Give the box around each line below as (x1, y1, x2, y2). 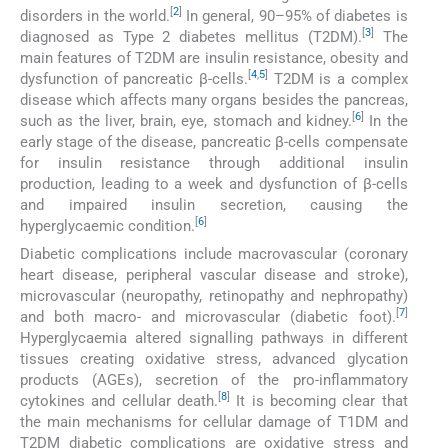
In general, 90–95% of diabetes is (181, 6, 408, 25)
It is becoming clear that (229, 391, 408, 410)
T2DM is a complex (267, 69, 408, 88)
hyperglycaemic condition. (20, 216, 195, 235)
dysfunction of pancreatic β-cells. (20, 69, 248, 88)
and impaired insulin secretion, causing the (20, 195, 408, 214)
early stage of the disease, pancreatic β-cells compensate (20, 132, 408, 151)
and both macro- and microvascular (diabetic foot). (20, 307, 396, 326)
